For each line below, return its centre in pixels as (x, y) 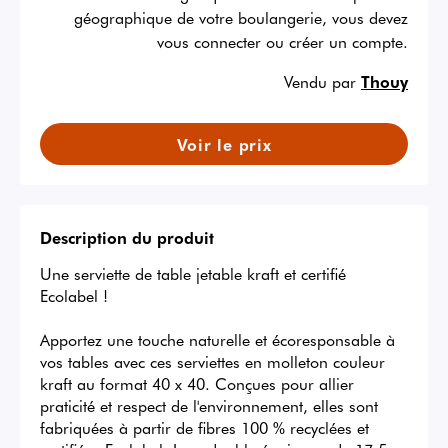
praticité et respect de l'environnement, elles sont (209, 405)
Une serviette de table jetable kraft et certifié (193, 273)
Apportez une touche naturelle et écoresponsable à (217, 339)
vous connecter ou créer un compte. (282, 41)
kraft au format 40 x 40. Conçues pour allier (197, 383)
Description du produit (127, 237)
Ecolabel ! (74, 295)
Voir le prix (224, 144)
